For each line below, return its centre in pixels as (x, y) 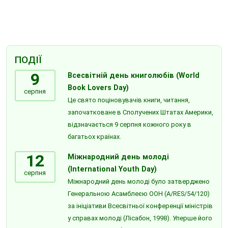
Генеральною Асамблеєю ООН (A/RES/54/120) (138, 194)
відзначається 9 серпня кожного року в (129, 124)
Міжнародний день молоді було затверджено (138, 181)
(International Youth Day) (112, 169)
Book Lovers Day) (98, 88)
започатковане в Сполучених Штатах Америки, (140, 112)
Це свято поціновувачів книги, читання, (129, 100)
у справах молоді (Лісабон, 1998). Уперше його (140, 218)
